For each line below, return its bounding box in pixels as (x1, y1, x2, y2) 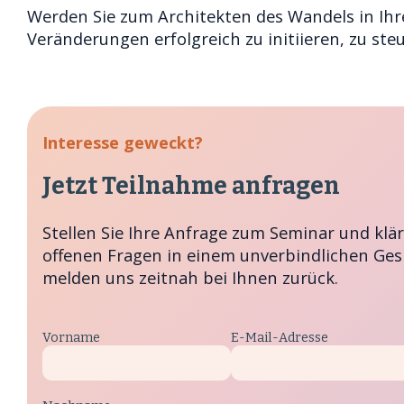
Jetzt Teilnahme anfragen (41, 170, 340, 200)
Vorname (41, 329, 100, 345)
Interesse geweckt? (41, 130, 203, 153)
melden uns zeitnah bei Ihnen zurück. (41, 265, 338, 289)
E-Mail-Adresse (230, 329, 328, 345)
